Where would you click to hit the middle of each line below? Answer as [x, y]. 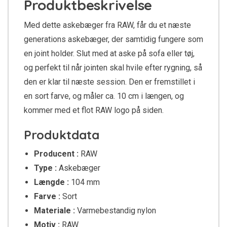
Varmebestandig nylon [117, 211]
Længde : [52, 182]
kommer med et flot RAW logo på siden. [94, 110]
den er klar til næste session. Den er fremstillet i [109, 82]
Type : [45, 168]
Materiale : [55, 211]
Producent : [56, 154]
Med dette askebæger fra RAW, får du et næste [107, 25]
